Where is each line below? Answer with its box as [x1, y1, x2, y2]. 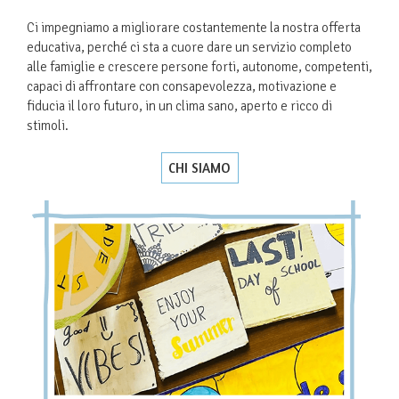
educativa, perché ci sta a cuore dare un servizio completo [27, 39, 352, 56]
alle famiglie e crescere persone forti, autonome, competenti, [27, 59, 372, 76]
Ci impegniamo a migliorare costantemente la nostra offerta [27, 20, 361, 37]
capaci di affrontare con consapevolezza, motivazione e [27, 78, 337, 95]
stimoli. [27, 118, 69, 134]
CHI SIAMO [168, 159, 231, 176]
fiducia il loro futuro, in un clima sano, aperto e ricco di [27, 98, 332, 115]
